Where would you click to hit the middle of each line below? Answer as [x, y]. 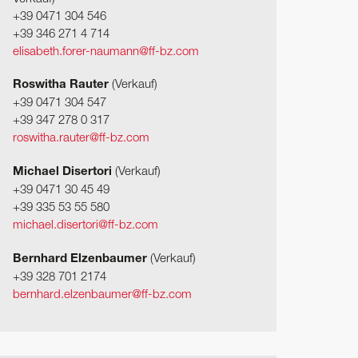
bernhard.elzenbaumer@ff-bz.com [102, 294]
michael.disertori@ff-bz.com [86, 226]
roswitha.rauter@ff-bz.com [81, 139]
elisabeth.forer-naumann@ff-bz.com [106, 52]
